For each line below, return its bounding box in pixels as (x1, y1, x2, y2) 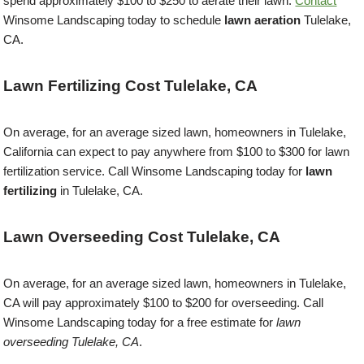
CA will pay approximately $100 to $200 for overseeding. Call (3, 295, 324, 310)
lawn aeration (224, 12, 301, 27)
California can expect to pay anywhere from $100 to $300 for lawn (3, 144, 350, 158)
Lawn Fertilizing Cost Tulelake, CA (3, 76, 258, 94)
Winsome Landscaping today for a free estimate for (3, 314, 277, 329)
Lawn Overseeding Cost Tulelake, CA (3, 227, 281, 245)
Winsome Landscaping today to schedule (3, 12, 225, 27)
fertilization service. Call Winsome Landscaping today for (3, 163, 306, 178)
